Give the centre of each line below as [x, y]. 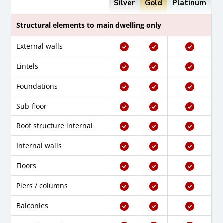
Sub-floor [32, 106]
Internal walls [39, 146]
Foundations [37, 86]
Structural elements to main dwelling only [89, 25]
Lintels [28, 66]
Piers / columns [42, 186]
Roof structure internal [55, 126]
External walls [40, 46]
